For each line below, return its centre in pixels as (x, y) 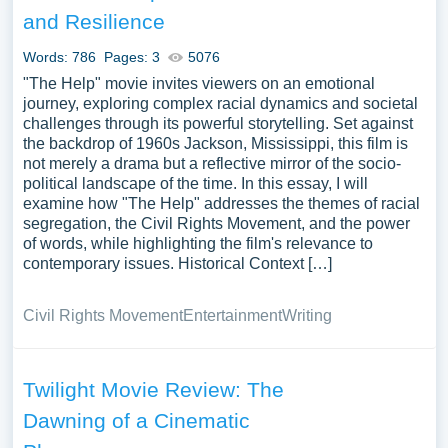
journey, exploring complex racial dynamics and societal (220, 103)
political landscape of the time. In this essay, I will (195, 183)
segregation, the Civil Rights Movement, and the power (216, 223)
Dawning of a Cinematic (136, 420)
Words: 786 (59, 57)
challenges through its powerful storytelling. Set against (217, 123)
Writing (306, 315)
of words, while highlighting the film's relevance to (197, 243)
